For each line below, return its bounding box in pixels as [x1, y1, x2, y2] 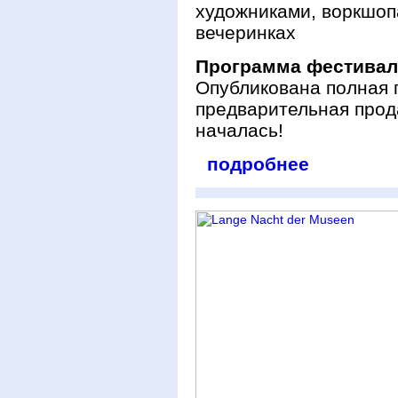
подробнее [207, 154, 309, 174]
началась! [195, 120, 283, 140]
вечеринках [195, 22, 296, 43]
